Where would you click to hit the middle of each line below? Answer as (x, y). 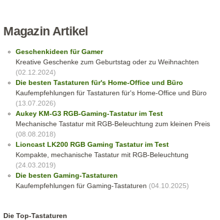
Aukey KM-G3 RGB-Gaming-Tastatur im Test (89, 114)
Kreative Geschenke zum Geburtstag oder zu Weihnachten (107, 62)
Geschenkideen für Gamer (59, 52)
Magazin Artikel (46, 31)
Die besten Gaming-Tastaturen (67, 176)
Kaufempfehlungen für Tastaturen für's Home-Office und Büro (111, 93)
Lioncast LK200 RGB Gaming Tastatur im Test (92, 145)
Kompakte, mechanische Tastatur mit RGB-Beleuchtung (102, 155)
